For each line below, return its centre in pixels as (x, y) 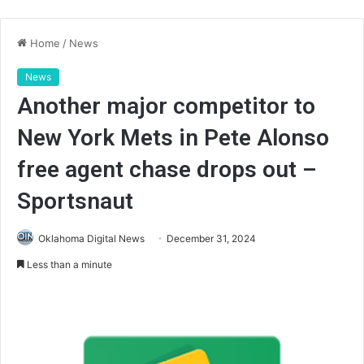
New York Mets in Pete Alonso (173, 138)
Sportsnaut (75, 201)
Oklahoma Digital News (91, 238)
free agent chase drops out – (167, 169)
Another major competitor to (166, 106)
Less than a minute (68, 264)
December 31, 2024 (211, 238)
